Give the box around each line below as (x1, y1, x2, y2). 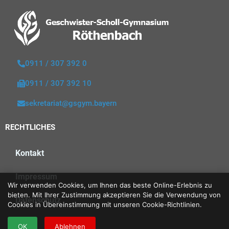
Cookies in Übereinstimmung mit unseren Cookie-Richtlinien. (8, 200, 202, 209)
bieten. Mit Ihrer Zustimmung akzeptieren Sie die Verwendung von (8, 190, 221, 199)
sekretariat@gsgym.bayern (25, 98, 117, 108)
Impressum (15, 171, 57, 181)
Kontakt (15, 148, 44, 158)
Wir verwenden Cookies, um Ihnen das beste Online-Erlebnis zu (8, 180, 212, 189)
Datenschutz (15, 195, 61, 205)
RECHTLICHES (5, 122, 55, 132)
